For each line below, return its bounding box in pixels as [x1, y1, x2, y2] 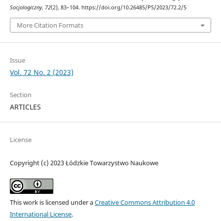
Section [9, 90, 32, 99]
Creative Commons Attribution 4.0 [94, 197, 195, 207]
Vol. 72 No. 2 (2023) [9, 67, 74, 77]
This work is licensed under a [9, 197, 95, 207]
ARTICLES [9, 102, 41, 111]
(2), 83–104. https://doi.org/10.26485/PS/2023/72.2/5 [50, 4, 186, 11]
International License [9, 209, 72, 219]
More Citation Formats [16, 20, 83, 30]
